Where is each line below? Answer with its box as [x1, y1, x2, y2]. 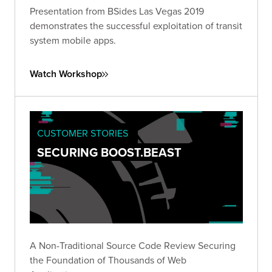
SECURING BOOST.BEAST [37, 143, 182, 161]
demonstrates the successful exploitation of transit [30, 19, 242, 33]
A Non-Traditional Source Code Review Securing [30, 238, 236, 252]
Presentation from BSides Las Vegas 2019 [30, 4, 204, 18]
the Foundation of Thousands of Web [30, 253, 186, 267]
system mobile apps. [30, 33, 116, 47]
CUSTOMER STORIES [37, 126, 128, 140]
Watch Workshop [30, 67, 102, 81]
